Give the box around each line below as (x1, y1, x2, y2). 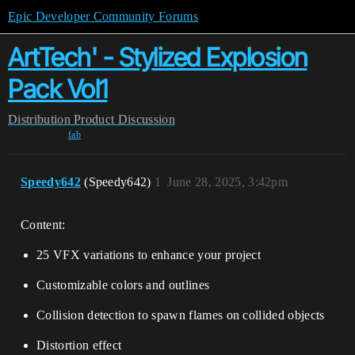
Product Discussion (74, 113, 175, 126)
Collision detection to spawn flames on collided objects (36, 308, 325, 322)
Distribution (8, 113, 71, 126)
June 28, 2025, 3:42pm (167, 175, 288, 189)
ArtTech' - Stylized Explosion (8, 42, 307, 73)
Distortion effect (36, 338, 122, 352)
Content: (21, 218, 66, 231)
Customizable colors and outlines (36, 278, 210, 292)
